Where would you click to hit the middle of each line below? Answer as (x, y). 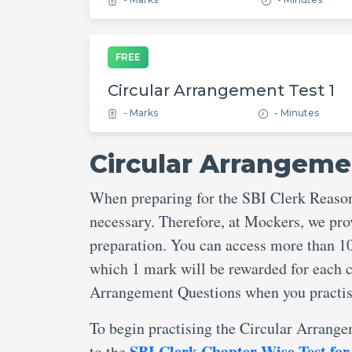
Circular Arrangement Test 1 (221, 90)
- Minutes (297, 113)
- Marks (141, 113)
